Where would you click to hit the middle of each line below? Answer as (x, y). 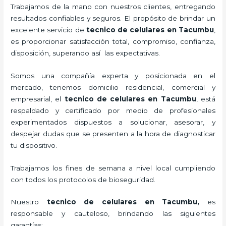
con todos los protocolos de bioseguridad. (84, 179)
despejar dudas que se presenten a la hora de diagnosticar (113, 133)
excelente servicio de (48, 30)
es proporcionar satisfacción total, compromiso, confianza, (113, 41)
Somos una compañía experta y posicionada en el (113, 75)
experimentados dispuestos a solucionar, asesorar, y (113, 122)
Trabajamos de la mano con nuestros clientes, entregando (113, 6)
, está (206, 99)
